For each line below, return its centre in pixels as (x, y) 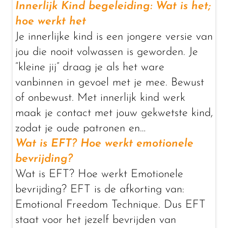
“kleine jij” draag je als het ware (90, 67)
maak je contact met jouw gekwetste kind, (114, 113)
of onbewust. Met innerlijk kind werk (100, 98)
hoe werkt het (51, 22)
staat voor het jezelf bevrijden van (96, 220)
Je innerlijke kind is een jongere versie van (114, 37)
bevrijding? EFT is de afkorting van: (100, 190)
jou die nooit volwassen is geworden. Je (107, 52)
